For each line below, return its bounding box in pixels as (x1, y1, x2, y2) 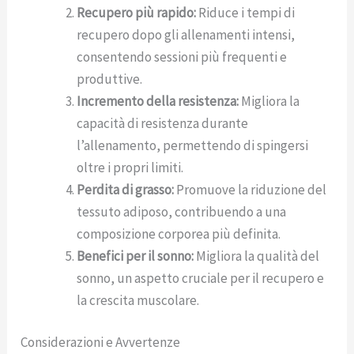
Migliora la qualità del (194, 247, 320, 265)
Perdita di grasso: (77, 180, 175, 198)
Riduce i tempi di (196, 3, 296, 21)
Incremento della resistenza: (77, 92, 239, 110)
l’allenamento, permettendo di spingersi (77, 136, 309, 154)
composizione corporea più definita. (77, 224, 281, 243)
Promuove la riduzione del (174, 180, 327, 198)
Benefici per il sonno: (77, 247, 194, 265)
